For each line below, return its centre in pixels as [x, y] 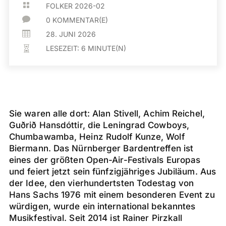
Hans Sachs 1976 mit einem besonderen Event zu [112, 195]
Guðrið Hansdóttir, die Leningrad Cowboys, [99, 125]
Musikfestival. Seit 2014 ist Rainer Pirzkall [96, 218]
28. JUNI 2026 [71, 34]
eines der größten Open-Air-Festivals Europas [105, 160]
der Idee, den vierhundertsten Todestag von [101, 183]
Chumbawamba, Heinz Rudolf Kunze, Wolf [97, 137]
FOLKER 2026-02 [76, 6]
